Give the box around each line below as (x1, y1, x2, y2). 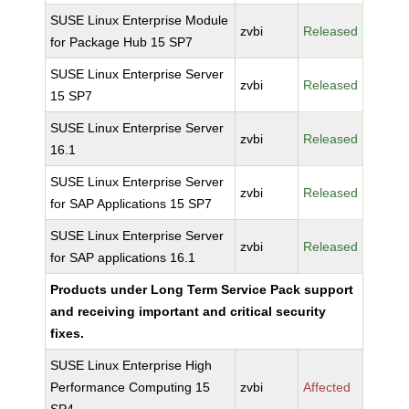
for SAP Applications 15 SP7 (50, 196, 213, 211)
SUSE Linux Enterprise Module (50, 13, 229, 27)
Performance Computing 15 (50, 380, 211, 394)
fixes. (50, 326, 85, 341)
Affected (303, 380, 351, 394)
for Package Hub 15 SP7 (50, 35, 194, 49)
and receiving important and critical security (50, 304, 327, 319)
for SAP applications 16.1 (50, 250, 196, 265)
